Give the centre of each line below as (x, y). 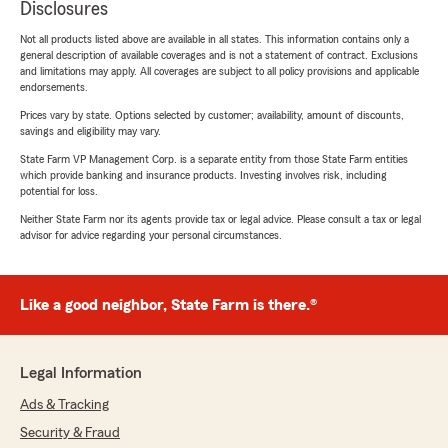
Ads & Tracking (64, 405)
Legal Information (81, 373)
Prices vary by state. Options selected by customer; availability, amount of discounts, (212, 115)
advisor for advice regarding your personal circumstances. (151, 235)
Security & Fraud (70, 433)
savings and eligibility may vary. (90, 131)
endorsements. (54, 87)
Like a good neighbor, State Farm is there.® (168, 305)
